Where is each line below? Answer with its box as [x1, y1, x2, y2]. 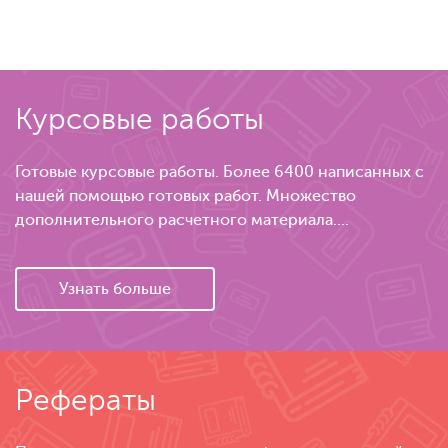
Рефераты [15, 384, 156, 418]
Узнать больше [59, 280, 171, 299]
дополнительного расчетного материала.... [15, 211, 349, 230]
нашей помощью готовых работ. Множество [15, 187, 356, 206]
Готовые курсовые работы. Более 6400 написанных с [15, 163, 424, 182]
